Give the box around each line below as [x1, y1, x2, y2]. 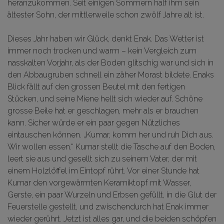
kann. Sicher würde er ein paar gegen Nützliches [7, 118, 180, 127]
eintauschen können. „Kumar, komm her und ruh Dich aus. [7, 130, 213, 139]
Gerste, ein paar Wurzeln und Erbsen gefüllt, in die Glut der [7, 190, 216, 199]
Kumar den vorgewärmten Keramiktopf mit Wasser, [7, 178, 191, 187]
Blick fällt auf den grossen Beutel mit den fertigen [7, 82, 185, 91]
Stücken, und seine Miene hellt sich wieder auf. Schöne [7, 94, 202, 103]
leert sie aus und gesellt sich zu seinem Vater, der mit [7, 154, 197, 163]
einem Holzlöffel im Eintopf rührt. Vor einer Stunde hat [7, 166, 199, 175]
